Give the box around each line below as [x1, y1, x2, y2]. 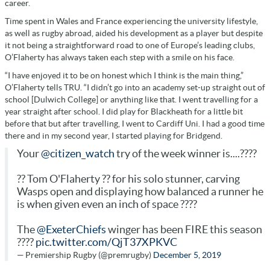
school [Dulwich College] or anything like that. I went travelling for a [5, 94, 258, 104]
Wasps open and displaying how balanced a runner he [17, 185, 263, 198]
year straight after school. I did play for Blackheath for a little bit [5, 106, 243, 116]
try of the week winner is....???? [115, 147, 257, 160]
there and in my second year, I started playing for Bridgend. [5, 130, 222, 140]
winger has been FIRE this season [106, 223, 262, 236]
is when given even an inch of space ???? [17, 198, 197, 210]
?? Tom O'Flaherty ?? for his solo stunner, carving [17, 172, 240, 185]
